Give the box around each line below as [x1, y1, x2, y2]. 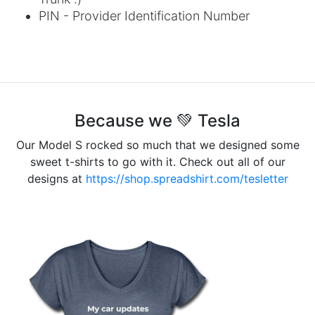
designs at [27, 171, 86, 186]
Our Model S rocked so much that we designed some [15, 137, 300, 152]
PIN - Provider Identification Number [39, 8, 250, 23]
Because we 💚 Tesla [75, 110, 240, 131]
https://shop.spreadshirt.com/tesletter [85, 171, 288, 186]
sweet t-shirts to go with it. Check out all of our [30, 154, 285, 169]
